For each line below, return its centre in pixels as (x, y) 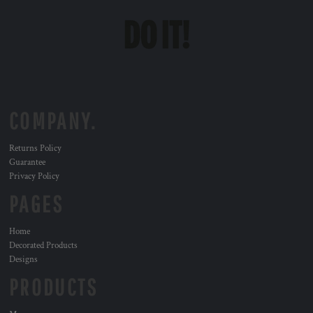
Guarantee (27, 162)
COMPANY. (53, 121)
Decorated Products (43, 246)
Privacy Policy (34, 176)
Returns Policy (35, 148)
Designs (23, 260)
